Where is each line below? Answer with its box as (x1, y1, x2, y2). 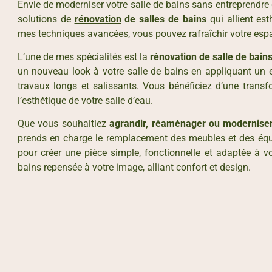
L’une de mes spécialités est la (17, 50, 151, 63)
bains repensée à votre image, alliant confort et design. (17, 161, 251, 174)
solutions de (17, 13, 75, 25)
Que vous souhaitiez (17, 118, 110, 130)
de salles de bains (121, 13, 206, 25)
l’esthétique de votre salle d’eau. (17, 94, 153, 106)
